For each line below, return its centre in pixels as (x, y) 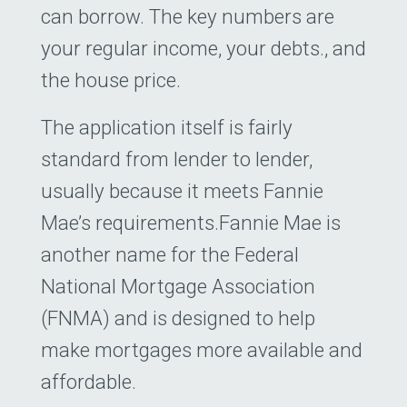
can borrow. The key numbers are (188, 16)
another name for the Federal (170, 254)
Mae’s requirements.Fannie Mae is (191, 222)
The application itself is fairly (167, 127)
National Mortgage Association (178, 286)
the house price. (111, 79)
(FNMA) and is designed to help (178, 318)
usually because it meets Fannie (182, 190)
